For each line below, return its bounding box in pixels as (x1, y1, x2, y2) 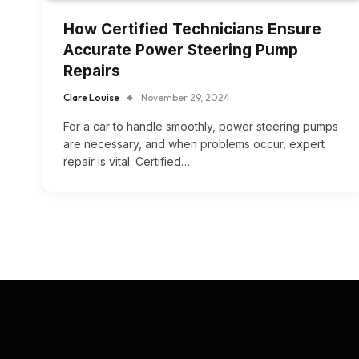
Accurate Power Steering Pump (63, 41, 298, 60)
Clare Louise (63, 91, 119, 104)
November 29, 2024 (141, 91, 230, 104)
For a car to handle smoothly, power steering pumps (63, 119, 338, 134)
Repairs (63, 62, 120, 81)
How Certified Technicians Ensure (63, 20, 321, 39)
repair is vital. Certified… (63, 155, 190, 169)
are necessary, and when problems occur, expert (63, 137, 325, 151)
